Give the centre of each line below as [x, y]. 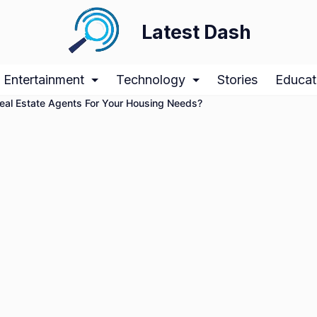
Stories [237, 80]
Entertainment [44, 80]
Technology [151, 80]
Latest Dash [196, 32]
